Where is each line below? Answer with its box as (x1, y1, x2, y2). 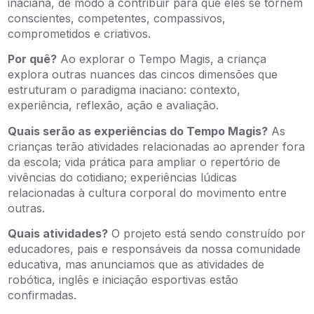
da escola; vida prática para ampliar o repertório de (8, 154, 281, 169)
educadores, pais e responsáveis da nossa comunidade (8, 242, 301, 257)
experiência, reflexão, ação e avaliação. (8, 98, 219, 113)
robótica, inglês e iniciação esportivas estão (8, 273, 239, 287)
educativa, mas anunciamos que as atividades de (8, 257, 265, 272)
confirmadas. (8, 288, 77, 303)
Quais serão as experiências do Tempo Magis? (8, 123, 268, 138)
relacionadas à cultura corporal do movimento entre (8, 185, 287, 200)
